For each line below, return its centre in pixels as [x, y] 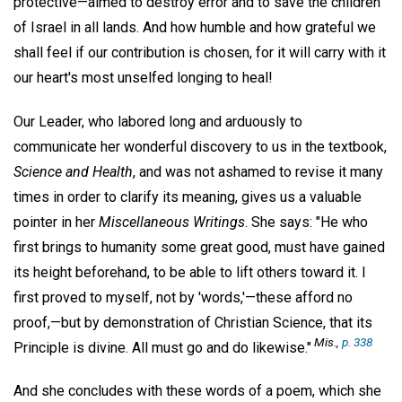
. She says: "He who [306, 222]
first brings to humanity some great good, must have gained [199, 247]
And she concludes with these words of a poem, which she [197, 391]
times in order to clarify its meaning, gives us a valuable [188, 197]
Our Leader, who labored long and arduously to [158, 121]
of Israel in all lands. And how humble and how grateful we [195, 27]
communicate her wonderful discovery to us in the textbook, [200, 146]
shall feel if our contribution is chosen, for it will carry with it [200, 52]
